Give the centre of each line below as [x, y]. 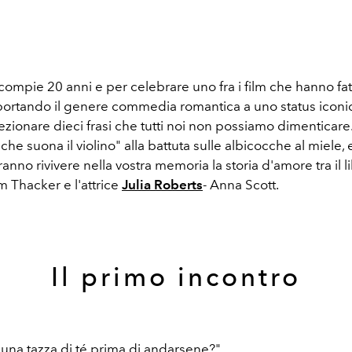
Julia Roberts [162, 185]
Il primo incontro [176, 277]
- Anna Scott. [242, 185]
